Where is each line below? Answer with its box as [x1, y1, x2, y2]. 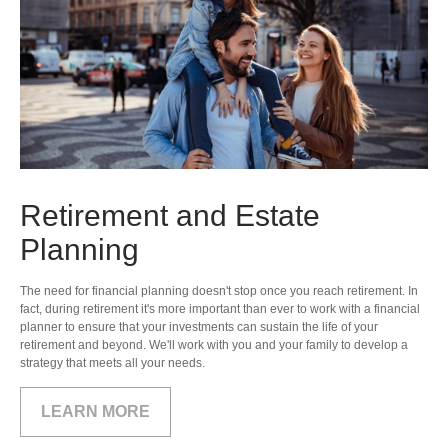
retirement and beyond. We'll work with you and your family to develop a [20, 338, 408, 353]
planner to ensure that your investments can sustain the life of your [20, 320, 378, 335]
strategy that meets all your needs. [20, 356, 208, 371]
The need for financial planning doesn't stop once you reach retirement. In [20, 284, 418, 299]
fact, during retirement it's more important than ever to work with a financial [20, 302, 420, 317]
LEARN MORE [41, 403, 150, 421]
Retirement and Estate [20, 199, 320, 233]
